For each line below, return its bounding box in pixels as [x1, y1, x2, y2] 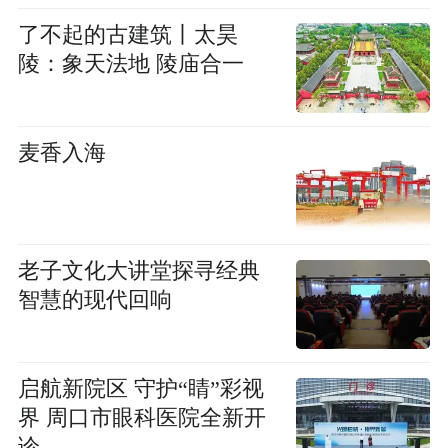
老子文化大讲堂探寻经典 [17, 259, 260, 284]
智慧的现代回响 [17, 288, 172, 313]
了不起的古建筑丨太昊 [17, 23, 238, 48]
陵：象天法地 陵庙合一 [17, 52, 244, 77]
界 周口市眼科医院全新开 [17, 406, 266, 431]
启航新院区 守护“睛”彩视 [17, 377, 264, 402]
